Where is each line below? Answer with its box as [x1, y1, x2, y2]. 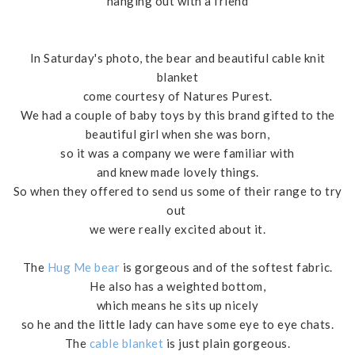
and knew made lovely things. [96, 165, 259, 180]
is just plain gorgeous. [163, 336, 291, 351]
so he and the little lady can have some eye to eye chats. [21, 317, 334, 332]
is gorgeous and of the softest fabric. [120, 260, 333, 275]
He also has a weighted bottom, [90, 279, 265, 294]
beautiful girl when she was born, [85, 127, 270, 142]
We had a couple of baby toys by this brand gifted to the [20, 108, 335, 123]
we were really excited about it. [90, 222, 265, 237]
